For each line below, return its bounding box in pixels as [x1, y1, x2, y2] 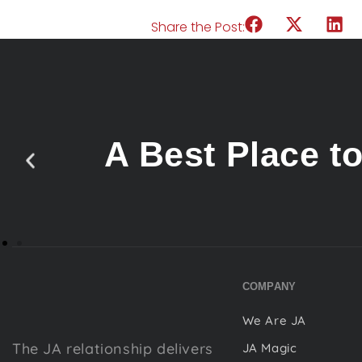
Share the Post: [151, 17, 245, 36]
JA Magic [242, 339, 297, 356]
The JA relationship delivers [12, 339, 213, 359]
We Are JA [242, 312, 307, 328]
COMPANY [242, 280, 297, 293]
